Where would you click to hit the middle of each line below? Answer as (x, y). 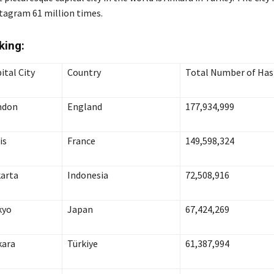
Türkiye (83, 244)
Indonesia (87, 175)
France (81, 141)
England (84, 107)
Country (86, 72)
